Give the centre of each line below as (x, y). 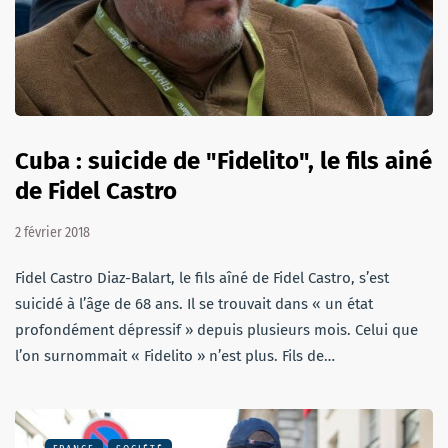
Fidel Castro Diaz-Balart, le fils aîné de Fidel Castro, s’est (202, 278)
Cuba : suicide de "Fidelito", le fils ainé (223, 161)
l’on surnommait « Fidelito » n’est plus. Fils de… (175, 356)
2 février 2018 (52, 233)
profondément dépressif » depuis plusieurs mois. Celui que (216, 330)
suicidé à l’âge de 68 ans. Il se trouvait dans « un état (194, 304)
